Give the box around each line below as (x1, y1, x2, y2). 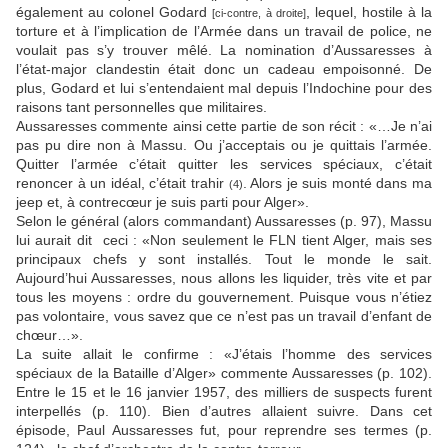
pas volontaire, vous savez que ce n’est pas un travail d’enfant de (16, 308, 432, 325)
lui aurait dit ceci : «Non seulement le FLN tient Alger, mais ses (16, 232, 432, 249)
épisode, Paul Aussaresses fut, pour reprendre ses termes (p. (16, 422, 432, 439)
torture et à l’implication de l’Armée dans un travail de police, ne (16, 23, 432, 40)
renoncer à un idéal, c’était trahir (16, 175, 229, 192)
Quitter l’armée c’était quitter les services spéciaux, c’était (16, 156, 432, 173)
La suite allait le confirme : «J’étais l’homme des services (16, 346, 432, 363)
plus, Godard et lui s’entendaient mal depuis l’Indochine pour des (16, 80, 432, 97)
